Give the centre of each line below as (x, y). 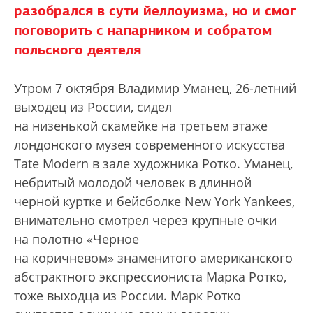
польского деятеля (78, 50)
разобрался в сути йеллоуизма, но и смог (155, 10)
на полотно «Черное (77, 239)
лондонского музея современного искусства (150, 145)
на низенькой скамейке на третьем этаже (141, 126)
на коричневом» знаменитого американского (153, 258)
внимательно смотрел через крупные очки (145, 220)
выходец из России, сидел (93, 107)
